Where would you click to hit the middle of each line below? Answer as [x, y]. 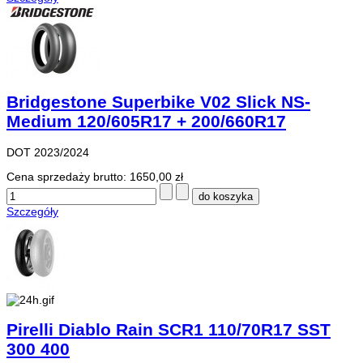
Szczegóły [32, 211]
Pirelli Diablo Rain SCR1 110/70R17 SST [169, 330]
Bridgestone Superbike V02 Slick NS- [158, 102]
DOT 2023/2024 [48, 152]
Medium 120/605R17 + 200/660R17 [146, 122]
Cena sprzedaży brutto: [68, 176]
